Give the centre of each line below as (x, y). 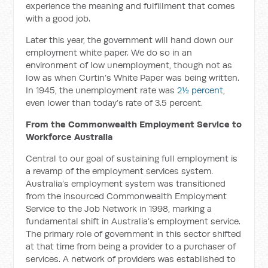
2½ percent (200, 90)
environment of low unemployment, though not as (129, 65)
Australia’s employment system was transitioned (126, 183)
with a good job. (58, 18)
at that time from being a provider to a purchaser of (131, 246)
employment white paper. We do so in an (109, 52)
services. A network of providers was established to (131, 259)
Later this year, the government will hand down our (130, 40)
